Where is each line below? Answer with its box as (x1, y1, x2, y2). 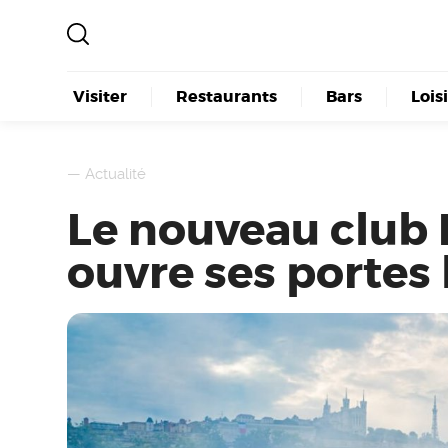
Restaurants (175, 85, 277, 107)
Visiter (72, 85, 127, 107)
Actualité (85, 164, 147, 183)
